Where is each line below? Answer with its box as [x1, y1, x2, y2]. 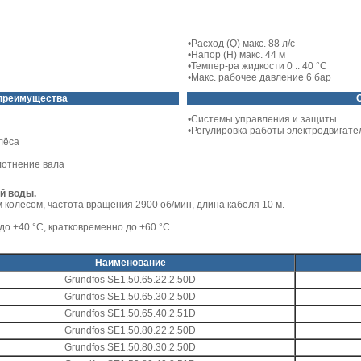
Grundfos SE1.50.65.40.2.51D [64, 308, 196, 319]
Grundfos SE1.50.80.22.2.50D [64, 325, 196, 336]
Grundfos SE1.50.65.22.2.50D [64, 274, 196, 285]
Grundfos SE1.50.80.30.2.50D [64, 342, 196, 353]
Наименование [94, 257, 166, 268]
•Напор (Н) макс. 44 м [188, 49, 285, 60]
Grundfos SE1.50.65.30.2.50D [64, 291, 196, 302]
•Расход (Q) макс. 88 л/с [188, 38, 295, 49]
